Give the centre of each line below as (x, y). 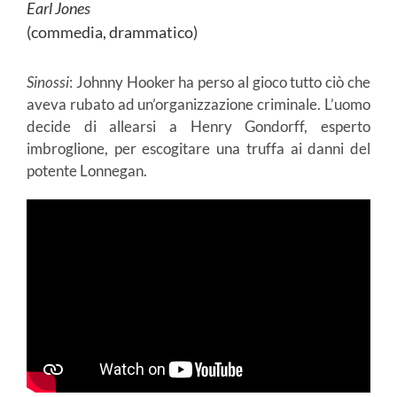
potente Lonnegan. (87, 170)
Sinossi (48, 82)
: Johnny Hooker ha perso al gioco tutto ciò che (220, 82)
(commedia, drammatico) (112, 31)
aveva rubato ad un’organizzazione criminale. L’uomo (198, 104)
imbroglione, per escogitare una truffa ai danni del (198, 148)
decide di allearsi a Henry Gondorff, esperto (198, 126)
